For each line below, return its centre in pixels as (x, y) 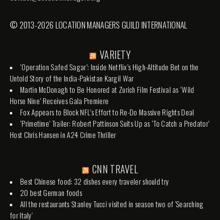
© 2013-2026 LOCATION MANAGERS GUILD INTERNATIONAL (99, 25)
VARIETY (115, 55)
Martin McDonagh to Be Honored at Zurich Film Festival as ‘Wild (107, 90)
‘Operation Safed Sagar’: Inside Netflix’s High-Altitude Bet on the (110, 67)
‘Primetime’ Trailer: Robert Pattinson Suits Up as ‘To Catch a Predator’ (115, 124)
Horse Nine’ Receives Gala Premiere (59, 101)
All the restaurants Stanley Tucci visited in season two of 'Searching (112, 204)
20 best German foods (51, 193)
